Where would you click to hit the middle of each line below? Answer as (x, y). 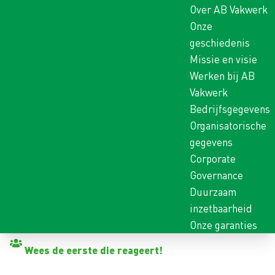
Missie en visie (223, 59)
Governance (216, 175)
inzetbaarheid (221, 208)
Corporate (213, 159)
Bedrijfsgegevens (230, 109)
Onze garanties (223, 225)
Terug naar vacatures (70, 241)
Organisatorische (228, 126)
